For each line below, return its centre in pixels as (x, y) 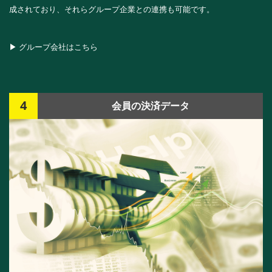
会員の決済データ (150, 106)
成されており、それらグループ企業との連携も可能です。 (114, 9)
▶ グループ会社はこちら (53, 47)
